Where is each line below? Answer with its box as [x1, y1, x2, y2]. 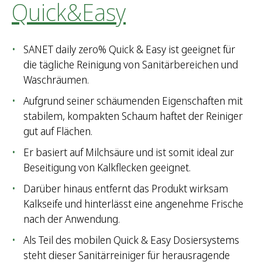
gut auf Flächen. [23, 124, 92, 139]
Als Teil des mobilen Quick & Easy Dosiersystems [23, 233, 239, 247]
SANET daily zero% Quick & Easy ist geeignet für [23, 42, 235, 57]
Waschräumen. [23, 73, 89, 87]
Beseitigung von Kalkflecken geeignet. [23, 160, 191, 175]
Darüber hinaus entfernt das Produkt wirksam [23, 181, 228, 196]
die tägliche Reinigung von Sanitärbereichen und [23, 57, 238, 72]
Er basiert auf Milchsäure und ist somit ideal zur [23, 145, 234, 160]
